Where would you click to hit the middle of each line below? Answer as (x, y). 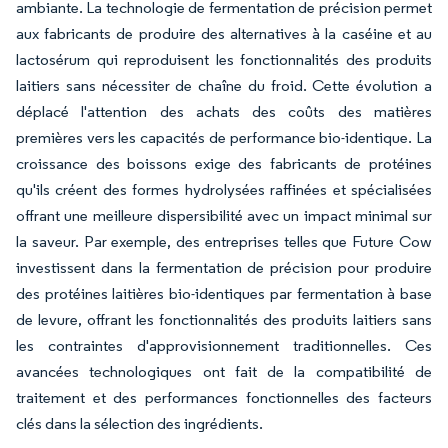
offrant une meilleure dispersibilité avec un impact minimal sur (224, 215)
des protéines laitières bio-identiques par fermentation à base (224, 293)
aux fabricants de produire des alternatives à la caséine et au (224, 33)
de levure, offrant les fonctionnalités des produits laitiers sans (224, 319)
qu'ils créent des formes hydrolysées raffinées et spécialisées (224, 189)
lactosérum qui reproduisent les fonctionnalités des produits (224, 59)
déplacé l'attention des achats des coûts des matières (224, 111)
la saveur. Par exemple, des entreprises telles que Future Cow (224, 241)
